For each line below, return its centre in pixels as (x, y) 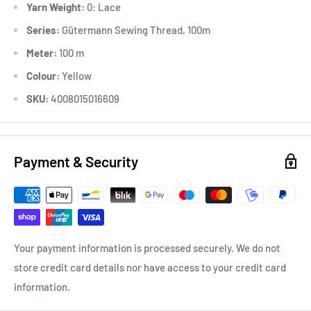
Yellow (76, 75)
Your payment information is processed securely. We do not (147, 247)
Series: (43, 30)
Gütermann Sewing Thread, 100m (135, 30)
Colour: (43, 75)
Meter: (42, 52)
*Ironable (35, 10)
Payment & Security (76, 161)
